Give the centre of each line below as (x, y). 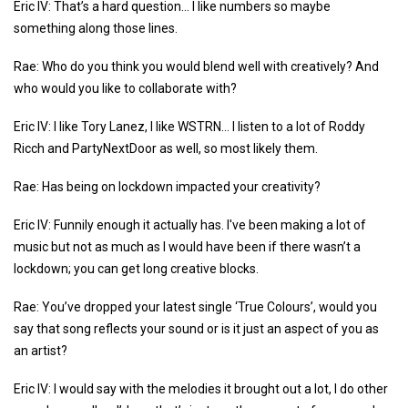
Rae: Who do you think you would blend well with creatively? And (196, 67)
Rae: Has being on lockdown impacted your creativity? (167, 187)
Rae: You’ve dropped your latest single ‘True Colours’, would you (195, 307)
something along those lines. (96, 29)
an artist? (41, 351)
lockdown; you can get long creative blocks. (136, 269)
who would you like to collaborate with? (125, 89)
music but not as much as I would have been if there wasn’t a (187, 247)
